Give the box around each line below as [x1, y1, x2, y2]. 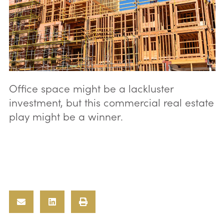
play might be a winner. [8, 108, 123, 123]
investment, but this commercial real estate [8, 94, 214, 109]
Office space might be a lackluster [8, 80, 173, 95]
